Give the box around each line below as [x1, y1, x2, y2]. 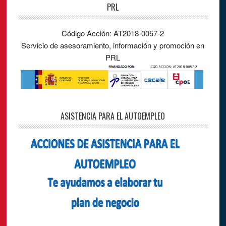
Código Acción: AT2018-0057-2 [62, 27, 164, 38]
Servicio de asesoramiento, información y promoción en [21, 39, 205, 50]
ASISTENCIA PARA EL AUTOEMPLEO [61, 109, 165, 122]
